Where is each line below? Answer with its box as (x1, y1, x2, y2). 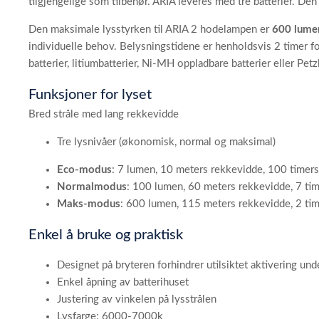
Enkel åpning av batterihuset (57, 276, 189, 288)
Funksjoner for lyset (28, 87, 152, 102)
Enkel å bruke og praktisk (28, 227, 183, 242)
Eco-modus (57, 164, 112, 175)
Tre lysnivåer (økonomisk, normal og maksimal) (57, 136, 276, 147)
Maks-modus (57, 198, 120, 209)
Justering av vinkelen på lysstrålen (57, 293, 216, 305)
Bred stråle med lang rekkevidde (28, 108, 179, 120)
